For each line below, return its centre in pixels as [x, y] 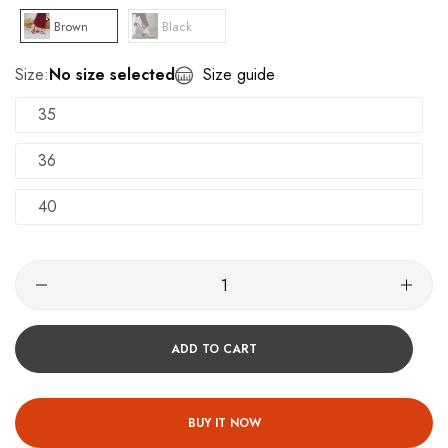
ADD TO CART [214, 348]
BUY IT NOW [224, 422]
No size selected [112, 75]
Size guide [239, 75]
